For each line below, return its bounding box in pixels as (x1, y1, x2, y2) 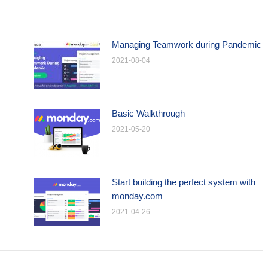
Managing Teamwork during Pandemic (111, 39, 261, 50)
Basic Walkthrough (111, 108, 185, 118)
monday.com (111, 191, 163, 201)
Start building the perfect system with (111, 177, 255, 187)
